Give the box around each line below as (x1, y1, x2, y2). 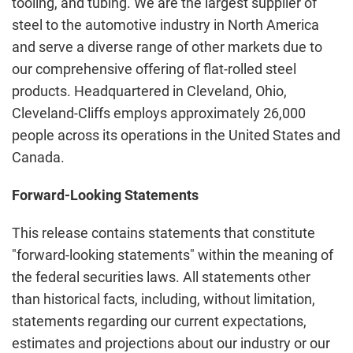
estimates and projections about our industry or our (12, 335, 330, 351)
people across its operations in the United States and (12, 127, 340, 143)
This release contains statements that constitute (12, 225, 315, 241)
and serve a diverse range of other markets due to (12, 39, 322, 55)
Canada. (12, 149, 65, 165)
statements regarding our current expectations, (12, 313, 307, 329)
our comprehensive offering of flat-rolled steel (12, 61, 296, 77)
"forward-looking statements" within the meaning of (12, 247, 333, 263)
